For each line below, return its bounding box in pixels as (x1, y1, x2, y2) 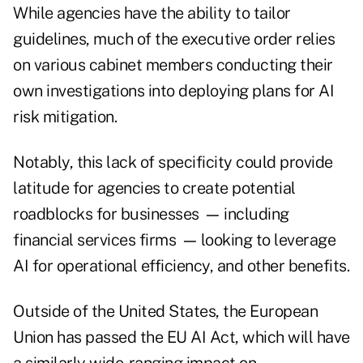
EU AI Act (166, 327, 235, 348)
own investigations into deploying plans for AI (13, 81, 334, 101)
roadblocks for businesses (13, 204, 199, 224)
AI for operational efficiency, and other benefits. (13, 256, 349, 276)
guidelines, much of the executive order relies (13, 29, 335, 49)
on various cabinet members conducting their (13, 55, 333, 75)
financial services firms (13, 230, 176, 250)
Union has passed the (13, 327, 167, 348)
